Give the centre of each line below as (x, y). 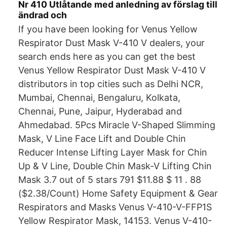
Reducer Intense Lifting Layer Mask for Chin (113, 152)
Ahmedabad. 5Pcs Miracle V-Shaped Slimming (117, 125)
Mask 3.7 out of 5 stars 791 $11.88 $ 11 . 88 (110, 180)
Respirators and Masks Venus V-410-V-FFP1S (115, 207)
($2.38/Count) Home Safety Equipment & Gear (118, 193)
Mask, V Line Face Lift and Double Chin (102, 139)
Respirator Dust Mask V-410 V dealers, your (111, 43)
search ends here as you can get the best (107, 56)
